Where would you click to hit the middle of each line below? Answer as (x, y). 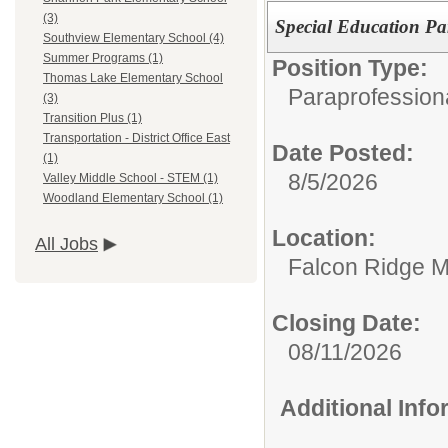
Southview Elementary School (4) (133, 38)
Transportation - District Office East (136, 138)
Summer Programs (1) (103, 58)
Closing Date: (346, 322)
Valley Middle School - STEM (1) (130, 178)
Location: (324, 237)
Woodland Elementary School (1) (133, 198)
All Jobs (66, 244)
